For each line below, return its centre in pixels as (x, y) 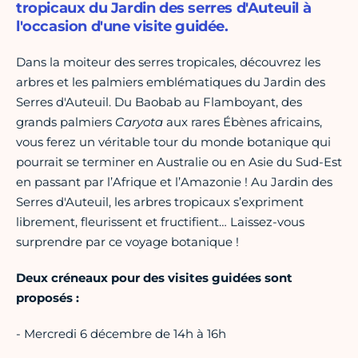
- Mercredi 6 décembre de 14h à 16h (121, 334)
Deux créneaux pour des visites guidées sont (154, 278)
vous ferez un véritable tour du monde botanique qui (173, 142)
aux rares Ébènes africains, (244, 122)
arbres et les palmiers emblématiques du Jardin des (171, 82)
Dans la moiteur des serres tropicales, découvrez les (168, 62)
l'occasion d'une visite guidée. (122, 27)
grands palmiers (66, 122)
